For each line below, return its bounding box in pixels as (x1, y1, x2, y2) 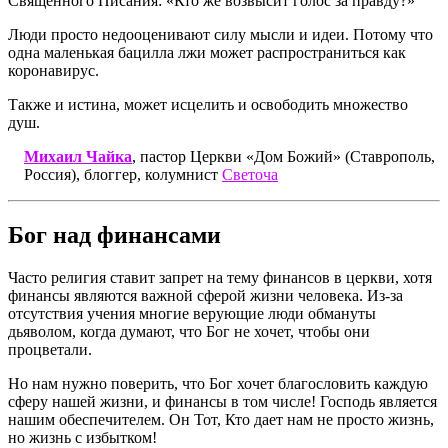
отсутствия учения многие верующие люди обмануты (8, 304, 376, 322)
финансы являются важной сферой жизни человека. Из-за (8, 286, 403, 304)
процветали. (8, 340, 92, 358)
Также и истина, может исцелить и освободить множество (8, 95, 408, 113)
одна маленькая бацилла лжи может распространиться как (8, 43, 406, 61)
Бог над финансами (8, 221, 221, 248)
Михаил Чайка (24, 147, 132, 165)
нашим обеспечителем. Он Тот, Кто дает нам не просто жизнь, (8, 410, 434, 428)
